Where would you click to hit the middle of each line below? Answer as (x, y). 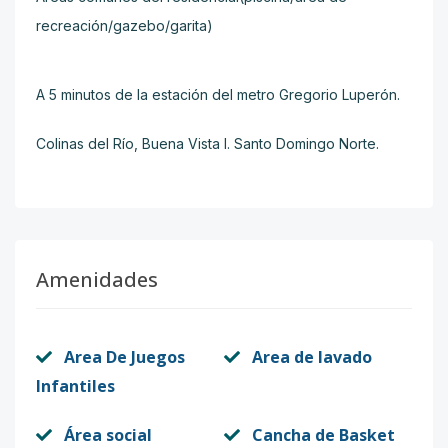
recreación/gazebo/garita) (124, 25)
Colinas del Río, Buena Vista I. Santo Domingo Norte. (207, 143)
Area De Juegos (124, 357)
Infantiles (75, 386)
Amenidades (97, 279)
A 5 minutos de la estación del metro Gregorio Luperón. (218, 94)
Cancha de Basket (323, 435)
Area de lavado (312, 357)
